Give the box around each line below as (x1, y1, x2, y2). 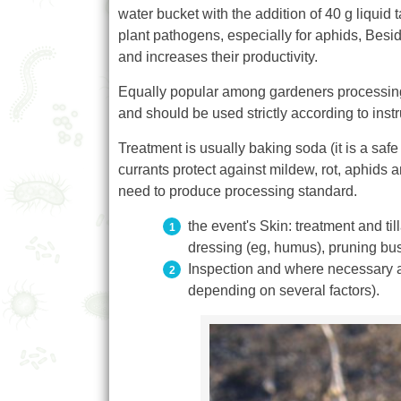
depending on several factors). (188, 283, 380, 299)
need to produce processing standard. (118, 183, 357, 200)
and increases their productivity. (118, 49, 318, 65)
